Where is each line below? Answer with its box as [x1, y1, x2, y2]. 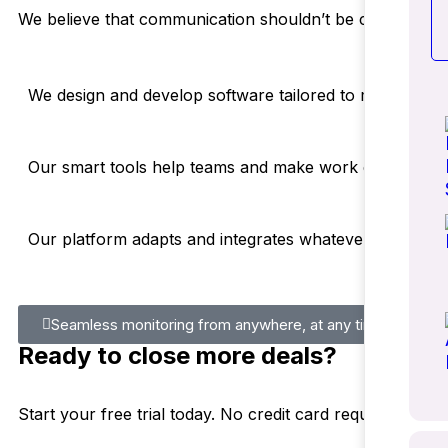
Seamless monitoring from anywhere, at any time [51, 315, 385, 334]
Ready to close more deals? [18, 341, 337, 370]
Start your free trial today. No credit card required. [18, 404, 401, 424]
